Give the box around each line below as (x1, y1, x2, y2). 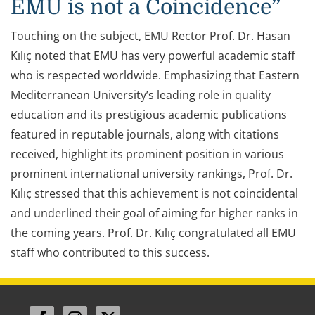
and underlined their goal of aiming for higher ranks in (11, 205, 298, 221)
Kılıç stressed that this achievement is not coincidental (11, 185, 298, 201)
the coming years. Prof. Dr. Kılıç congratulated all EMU (11, 224, 296, 240)
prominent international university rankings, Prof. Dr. (11, 165, 292, 181)
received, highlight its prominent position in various (11, 146, 284, 162)
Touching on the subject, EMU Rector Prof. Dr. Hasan (11, 27, 290, 44)
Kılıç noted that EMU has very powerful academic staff (11, 47, 295, 63)
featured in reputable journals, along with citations (11, 126, 279, 142)
